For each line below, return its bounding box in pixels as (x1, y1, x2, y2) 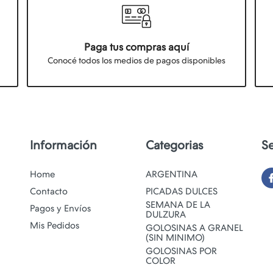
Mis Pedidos (30, 220, 79, 232)
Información (30, 138, 97, 153)
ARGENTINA (146, 169, 197, 180)
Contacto (30, 186, 68, 197)
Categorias (146, 138, 203, 153)
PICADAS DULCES (146, 186, 218, 197)
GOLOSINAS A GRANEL (146, 222, 243, 234)
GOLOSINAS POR (146, 246, 217, 257)
